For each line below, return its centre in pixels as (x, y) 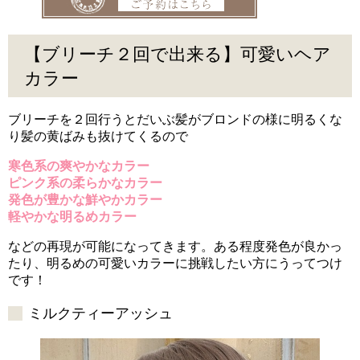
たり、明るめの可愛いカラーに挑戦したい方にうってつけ (175, 264)
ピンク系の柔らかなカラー (85, 183)
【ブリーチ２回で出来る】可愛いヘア (178, 54)
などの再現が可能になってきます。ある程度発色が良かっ (175, 247)
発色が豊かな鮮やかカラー (85, 200)
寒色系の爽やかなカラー (79, 166)
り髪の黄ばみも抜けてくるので (98, 137)
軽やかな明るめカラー (72, 217)
